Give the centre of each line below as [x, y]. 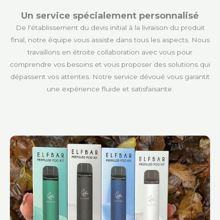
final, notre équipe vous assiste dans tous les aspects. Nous [110, 40]
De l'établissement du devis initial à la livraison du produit [110, 27]
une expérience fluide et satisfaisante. [110, 89]
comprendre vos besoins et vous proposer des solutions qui [110, 64]
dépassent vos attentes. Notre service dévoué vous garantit [110, 76]
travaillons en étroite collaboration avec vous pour [110, 52]
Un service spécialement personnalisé [110, 15]
